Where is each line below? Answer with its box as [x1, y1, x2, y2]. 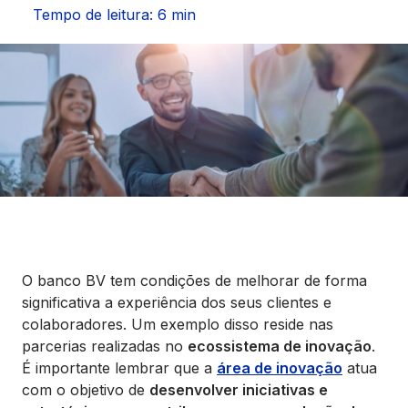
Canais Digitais [11, 98, 119, 117]
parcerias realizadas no [22, 337, 188, 355]
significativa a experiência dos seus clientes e [22, 293, 331, 311]
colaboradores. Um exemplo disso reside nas [22, 315, 333, 333]
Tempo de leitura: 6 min [33, 5, 196, 24]
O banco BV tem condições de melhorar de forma [22, 271, 367, 290]
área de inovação [217, 359, 342, 377]
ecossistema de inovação [188, 337, 372, 355]
